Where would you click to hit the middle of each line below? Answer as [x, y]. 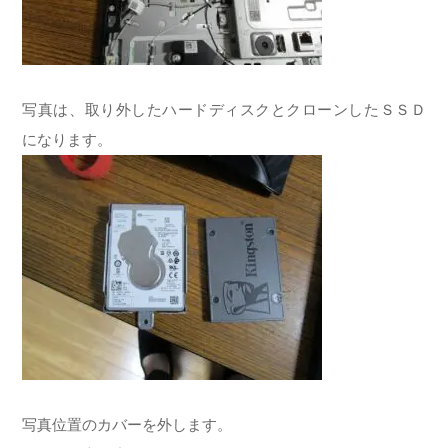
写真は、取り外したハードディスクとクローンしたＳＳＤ [224, 109]
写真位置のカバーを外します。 [127, 424]
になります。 [67, 139]
